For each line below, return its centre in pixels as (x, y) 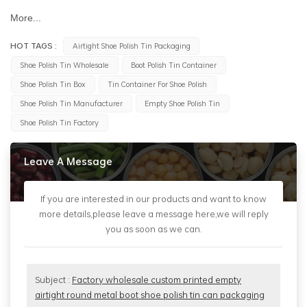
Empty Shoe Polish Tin (183, 103)
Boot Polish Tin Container (174, 64)
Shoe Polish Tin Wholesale (64, 64)
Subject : (53, 280)
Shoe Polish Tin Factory (59, 122)
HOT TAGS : (35, 45)
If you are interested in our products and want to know (153, 199)
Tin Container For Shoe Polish (158, 84)
